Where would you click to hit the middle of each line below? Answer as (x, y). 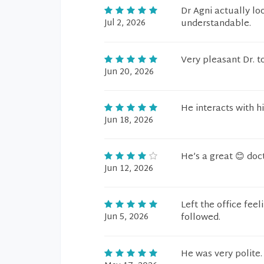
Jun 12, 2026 (129, 169)
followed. (201, 218)
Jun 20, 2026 (129, 72)
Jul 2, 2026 (125, 23)
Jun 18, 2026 (129, 121)
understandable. (216, 24)
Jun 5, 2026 (126, 217)
